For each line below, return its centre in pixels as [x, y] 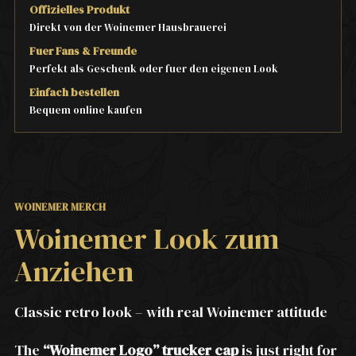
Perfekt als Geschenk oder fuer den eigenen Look [154, 69]
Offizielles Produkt [79, 10]
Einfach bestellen [74, 93]
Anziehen [74, 272]
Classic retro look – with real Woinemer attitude [171, 312]
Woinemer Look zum [147, 239]
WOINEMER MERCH [60, 207]
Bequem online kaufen [86, 110]
